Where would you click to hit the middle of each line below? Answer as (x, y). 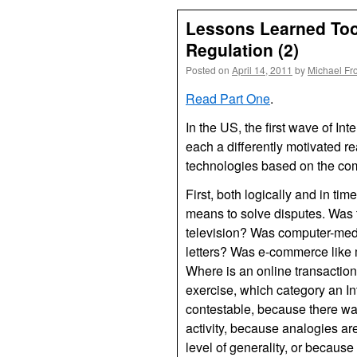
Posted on (208, 70)
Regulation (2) (242, 49)
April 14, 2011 (262, 70)
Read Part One (228, 98)
